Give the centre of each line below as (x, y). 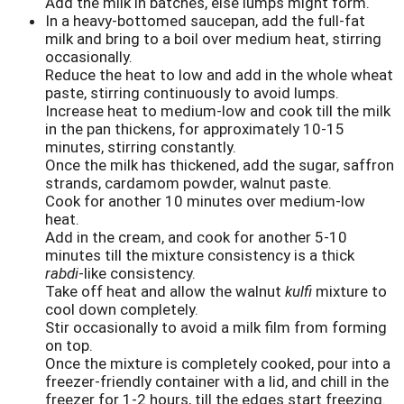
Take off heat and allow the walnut (165, 291)
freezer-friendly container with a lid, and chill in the (217, 381)
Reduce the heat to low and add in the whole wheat (219, 74)
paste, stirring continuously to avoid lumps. (192, 92)
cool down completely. (122, 309)
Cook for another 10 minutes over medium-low (205, 201)
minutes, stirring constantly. (141, 147)
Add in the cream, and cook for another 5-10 (196, 237)
